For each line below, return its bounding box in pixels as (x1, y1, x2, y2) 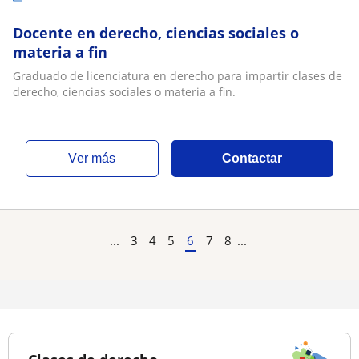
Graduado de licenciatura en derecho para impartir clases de (13, 68, 342, 83)
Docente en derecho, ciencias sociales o (13, 23, 299, 42)
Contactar (222, 151, 283, 165)
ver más (77, 151, 116, 165)
